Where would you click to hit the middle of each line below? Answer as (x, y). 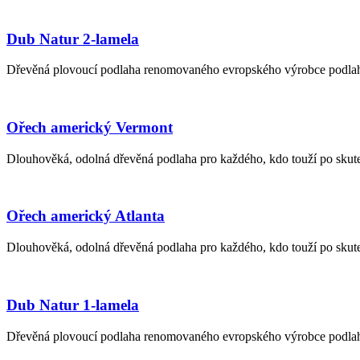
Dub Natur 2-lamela (73, 39)
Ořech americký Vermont (90, 127)
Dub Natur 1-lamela (73, 305)
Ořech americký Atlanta (86, 216)
